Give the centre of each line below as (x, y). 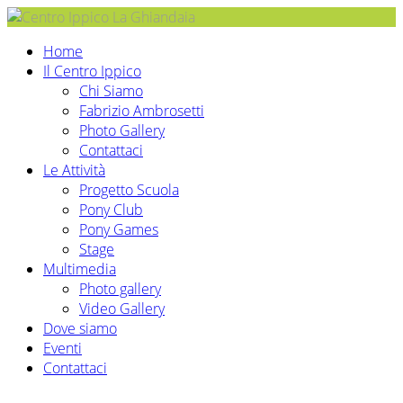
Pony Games (119, 229)
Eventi (63, 348)
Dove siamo (80, 328)
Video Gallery (122, 309)
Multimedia (80, 269)
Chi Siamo (111, 91)
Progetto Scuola (129, 190)
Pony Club (111, 210)
